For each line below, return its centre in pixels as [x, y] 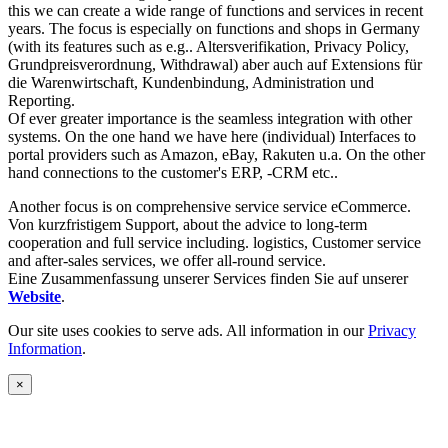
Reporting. [41, 100]
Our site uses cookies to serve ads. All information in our [188, 330]
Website [34, 296]
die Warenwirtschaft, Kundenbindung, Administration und [191, 82]
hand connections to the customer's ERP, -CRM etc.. [173, 172]
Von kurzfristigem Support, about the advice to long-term [187, 224]
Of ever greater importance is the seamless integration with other [210, 118]
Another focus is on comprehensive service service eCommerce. [209, 206]
